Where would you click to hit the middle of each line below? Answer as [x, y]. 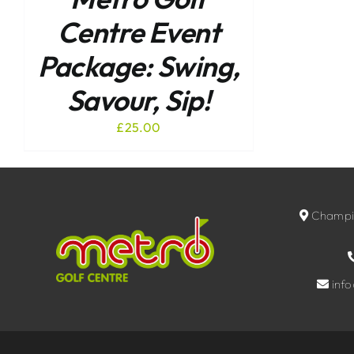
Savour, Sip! [139, 100]
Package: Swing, [139, 66]
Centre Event [139, 32]
